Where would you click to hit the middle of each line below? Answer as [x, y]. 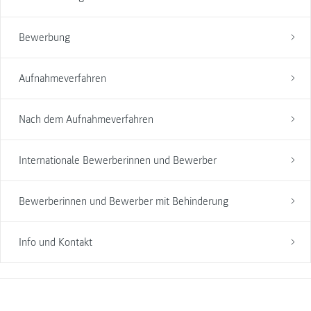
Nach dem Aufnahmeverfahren [86, 119]
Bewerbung [44, 37]
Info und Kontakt [55, 242]
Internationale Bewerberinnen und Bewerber [117, 160]
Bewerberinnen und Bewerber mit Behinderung [123, 201]
